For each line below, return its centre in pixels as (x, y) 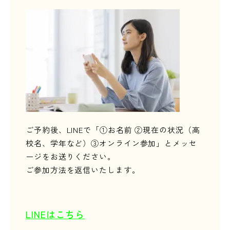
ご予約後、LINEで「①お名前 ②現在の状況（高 (113, 130)
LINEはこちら (55, 214)
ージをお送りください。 (71, 156)
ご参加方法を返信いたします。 (83, 170)
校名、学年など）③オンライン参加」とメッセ (111, 143)
